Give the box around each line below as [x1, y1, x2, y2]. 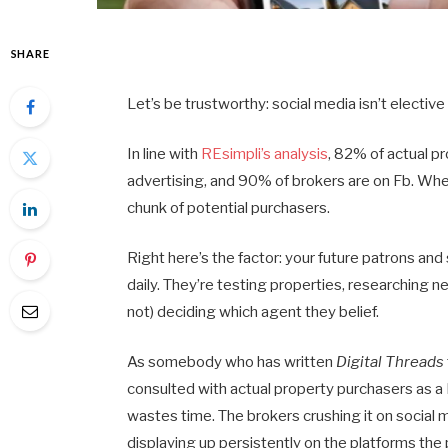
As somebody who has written [127, 352, 337, 371]
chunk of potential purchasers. [127, 198, 331, 217]
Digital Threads [336, 352, 445, 371]
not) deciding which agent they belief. [127, 302, 380, 321]
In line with [127, 144, 202, 163]
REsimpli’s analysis [201, 144, 329, 163]
